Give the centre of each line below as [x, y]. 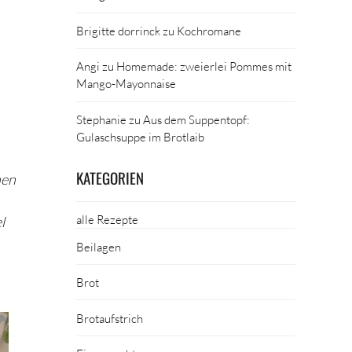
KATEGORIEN [110, 178]
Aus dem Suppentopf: [197, 119]
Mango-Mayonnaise [126, 84]
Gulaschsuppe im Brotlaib [141, 136]
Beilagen [99, 246]
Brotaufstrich [110, 318]
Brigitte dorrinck [119, 30]
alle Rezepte [108, 220]
